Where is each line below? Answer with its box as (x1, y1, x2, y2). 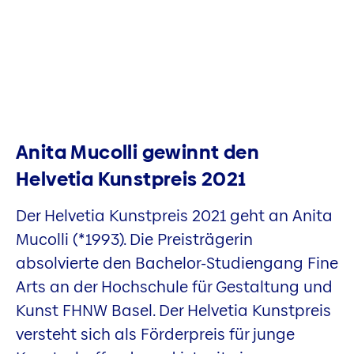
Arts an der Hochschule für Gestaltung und (16, 275, 333, 298)
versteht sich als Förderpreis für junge (16, 322, 295, 345)
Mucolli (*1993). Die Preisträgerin (16, 228, 253, 250)
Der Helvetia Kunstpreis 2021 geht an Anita (16, 204, 333, 227)
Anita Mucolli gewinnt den (16, 138, 259, 165)
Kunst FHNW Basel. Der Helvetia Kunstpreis (16, 299, 331, 322)
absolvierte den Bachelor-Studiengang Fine (16, 251, 338, 274)
